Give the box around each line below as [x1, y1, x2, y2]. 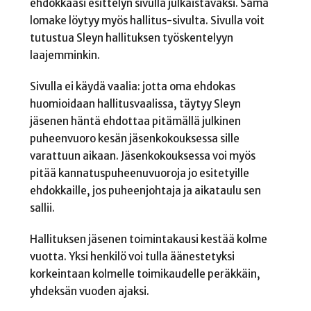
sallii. [29, 201, 55, 215]
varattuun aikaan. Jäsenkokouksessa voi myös [29, 149, 255, 163]
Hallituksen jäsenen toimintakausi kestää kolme [29, 232, 267, 246]
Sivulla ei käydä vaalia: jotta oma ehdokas [29, 80, 235, 94]
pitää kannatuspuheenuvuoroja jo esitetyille [29, 167, 249, 180]
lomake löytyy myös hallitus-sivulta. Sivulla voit [29, 14, 264, 28]
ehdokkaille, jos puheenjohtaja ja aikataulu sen [29, 184, 261, 198]
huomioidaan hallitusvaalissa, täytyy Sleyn [29, 97, 241, 111]
